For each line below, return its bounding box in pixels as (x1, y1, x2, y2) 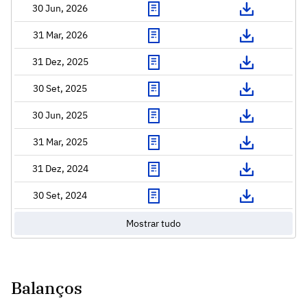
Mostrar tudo (126, 217, 181, 230)
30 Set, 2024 (33, 188, 87, 201)
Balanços (11, 276, 82, 299)
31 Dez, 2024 (32, 162, 88, 175)
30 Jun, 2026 (32, 1, 88, 14)
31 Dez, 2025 (32, 55, 88, 68)
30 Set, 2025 (33, 82, 87, 95)
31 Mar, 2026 (32, 28, 88, 41)
